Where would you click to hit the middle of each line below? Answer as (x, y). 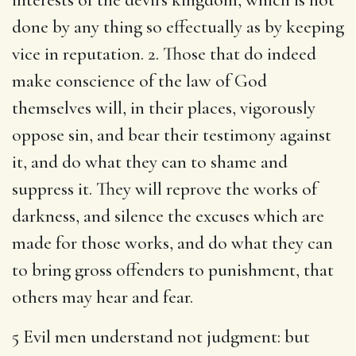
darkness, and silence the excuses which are (168, 216)
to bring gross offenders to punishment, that (173, 270)
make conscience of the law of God (139, 81)
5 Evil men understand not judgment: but (161, 337)
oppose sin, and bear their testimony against (172, 135)
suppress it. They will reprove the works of (164, 189)
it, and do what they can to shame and (150, 162)
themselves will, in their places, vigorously (164, 108)
